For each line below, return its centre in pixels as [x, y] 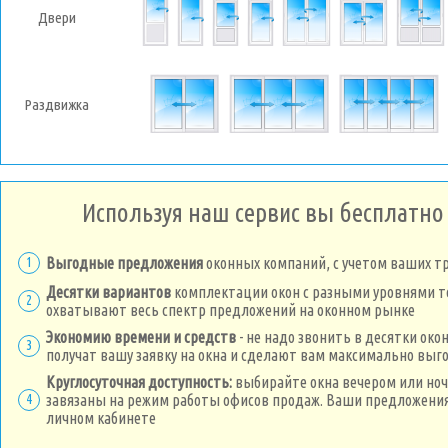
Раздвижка [57, 104]
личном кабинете [101, 418]
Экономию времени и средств [141, 337]
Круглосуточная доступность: [139, 382]
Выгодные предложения [124, 263]
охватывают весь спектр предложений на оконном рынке [230, 310]
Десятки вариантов [108, 292]
